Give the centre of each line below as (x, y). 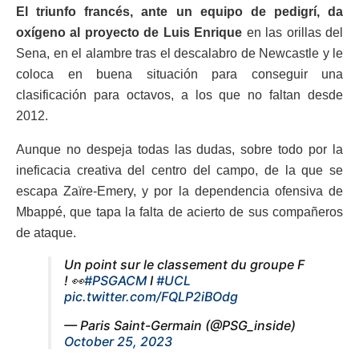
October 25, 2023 (118, 342)
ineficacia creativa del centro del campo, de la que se (179, 171)
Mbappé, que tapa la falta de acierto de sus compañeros (179, 212)
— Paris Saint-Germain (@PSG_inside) (180, 326)
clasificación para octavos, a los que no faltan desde (179, 95)
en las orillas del (293, 33)
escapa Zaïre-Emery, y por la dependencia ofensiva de (179, 192)
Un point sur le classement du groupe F (184, 265)
